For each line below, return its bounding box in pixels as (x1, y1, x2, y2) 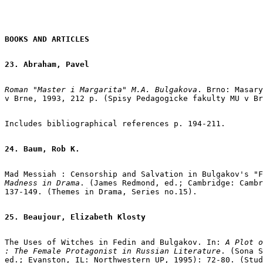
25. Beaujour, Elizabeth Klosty (5, 212, 146, 221)
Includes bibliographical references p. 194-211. (5, 119, 225, 128)
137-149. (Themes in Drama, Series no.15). (5, 187, 197, 196)
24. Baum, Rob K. (5, 144, 80, 153)
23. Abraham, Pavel (5, 59, 89, 69)
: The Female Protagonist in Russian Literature (5, 246, 221, 255)
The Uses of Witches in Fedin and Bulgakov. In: (5, 237, 225, 247)
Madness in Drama (5, 178, 80, 187)
